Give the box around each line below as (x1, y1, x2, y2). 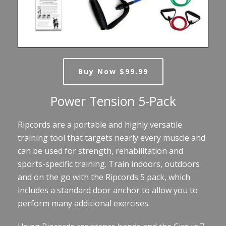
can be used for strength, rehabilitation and (18, 145, 183, 156)
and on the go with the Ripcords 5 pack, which (18, 171, 190, 183)
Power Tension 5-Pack (50, 92, 176, 109)
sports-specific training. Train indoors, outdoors (18, 158, 200, 169)
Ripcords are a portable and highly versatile (18, 119, 182, 130)
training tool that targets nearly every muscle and (18, 132, 205, 143)
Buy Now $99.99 (78, 66, 148, 76)
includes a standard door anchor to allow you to (18, 184, 198, 196)
